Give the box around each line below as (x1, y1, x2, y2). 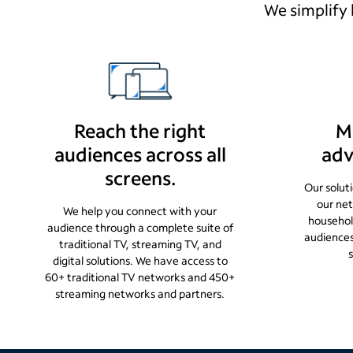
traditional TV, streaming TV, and (58, 236, 221, 251)
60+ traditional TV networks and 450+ (45, 269, 236, 284)
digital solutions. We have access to (52, 253, 228, 268)
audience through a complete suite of (46, 220, 233, 235)
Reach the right (74, 118, 206, 143)
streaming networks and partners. (55, 286, 225, 301)
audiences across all (54, 142, 226, 166)
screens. (104, 165, 176, 190)
